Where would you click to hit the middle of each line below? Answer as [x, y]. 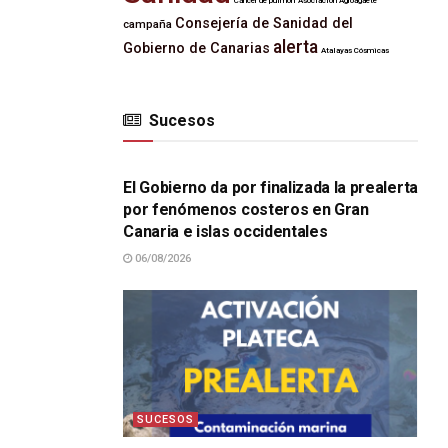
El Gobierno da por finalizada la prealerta [270, 187]
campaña [148, 24]
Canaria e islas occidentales [225, 231]
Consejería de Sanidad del [264, 23]
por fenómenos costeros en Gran [246, 209]
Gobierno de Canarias [197, 48]
